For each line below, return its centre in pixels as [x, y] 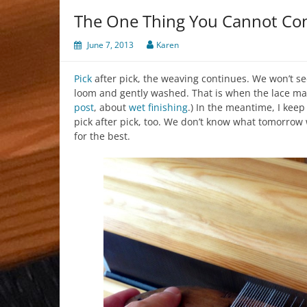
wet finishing [158, 107]
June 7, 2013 [110, 45]
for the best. [102, 136]
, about [111, 107]
